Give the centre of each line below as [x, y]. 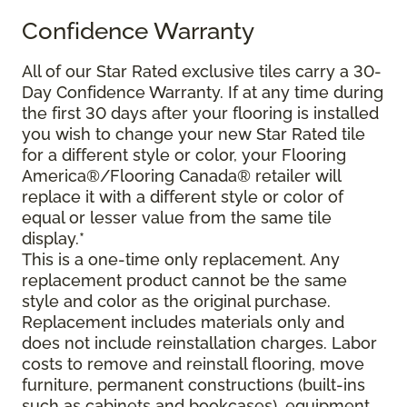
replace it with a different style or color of [183, 197]
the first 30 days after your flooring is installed [200, 114]
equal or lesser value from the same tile [177, 218]
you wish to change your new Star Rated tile [194, 134]
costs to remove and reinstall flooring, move [193, 364]
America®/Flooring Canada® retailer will [181, 176]
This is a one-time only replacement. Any [181, 260]
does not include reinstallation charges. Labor [199, 343]
